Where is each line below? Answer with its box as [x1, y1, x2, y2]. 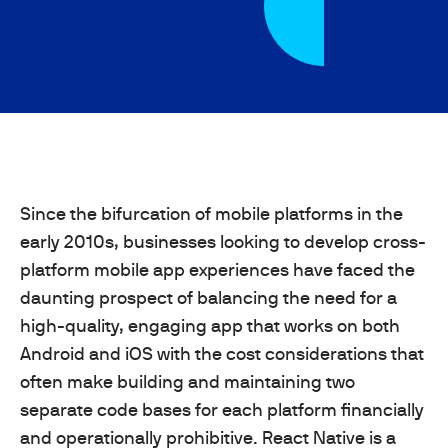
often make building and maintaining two [20, 371, 355, 393]
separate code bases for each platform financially [20, 399, 424, 421]
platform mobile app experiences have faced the [20, 259, 415, 281]
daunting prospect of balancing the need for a [20, 287, 397, 309]
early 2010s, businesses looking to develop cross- [20, 231, 426, 253]
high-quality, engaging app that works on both [20, 315, 400, 337]
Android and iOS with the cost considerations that [20, 343, 424, 365]
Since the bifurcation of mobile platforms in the [20, 203, 403, 225]
